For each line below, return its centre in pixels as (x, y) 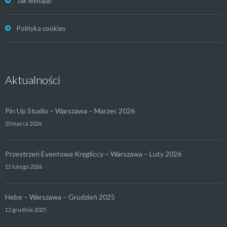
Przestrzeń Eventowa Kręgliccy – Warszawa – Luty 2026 (93, 154)
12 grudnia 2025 (26, 209)
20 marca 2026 (23, 123)
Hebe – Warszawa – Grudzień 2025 (60, 197)
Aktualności (33, 80)
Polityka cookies (41, 28)
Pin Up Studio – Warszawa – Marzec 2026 (70, 110)
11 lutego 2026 (24, 166)
